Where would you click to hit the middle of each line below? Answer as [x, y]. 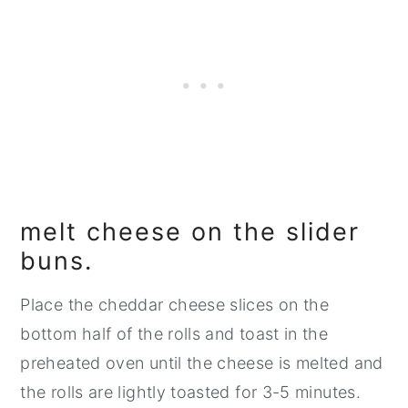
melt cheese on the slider [190, 231]
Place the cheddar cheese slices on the [175, 304]
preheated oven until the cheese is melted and [202, 362]
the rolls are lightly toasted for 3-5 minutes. [193, 392]
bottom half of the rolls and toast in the [174, 333]
